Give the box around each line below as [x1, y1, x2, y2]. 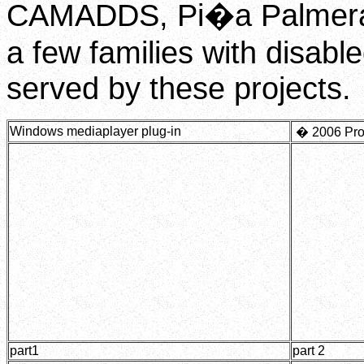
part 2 [292, 344, 325, 358]
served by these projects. [6, 71, 351, 106]
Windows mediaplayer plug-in [10, 124, 181, 139]
